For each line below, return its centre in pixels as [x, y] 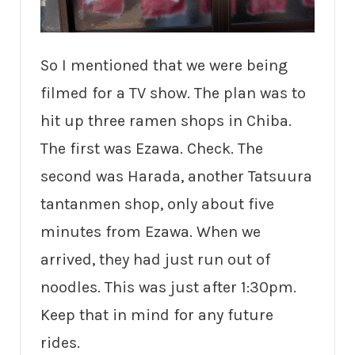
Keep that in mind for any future [157, 315]
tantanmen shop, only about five [157, 204]
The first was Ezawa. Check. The [152, 148]
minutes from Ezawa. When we [151, 231]
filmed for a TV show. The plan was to [173, 93]
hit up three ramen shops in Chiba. [166, 120]
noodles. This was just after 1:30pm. [168, 287]
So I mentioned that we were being [164, 65]
